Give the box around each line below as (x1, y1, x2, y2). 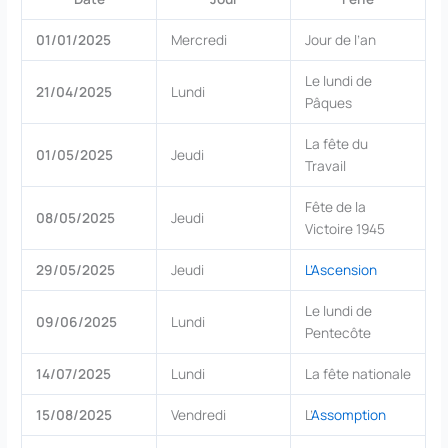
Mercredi (170, 30, 227, 50)
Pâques (304, 93, 352, 113)
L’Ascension (304, 260, 377, 280)
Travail (304, 156, 346, 176)
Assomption (310, 405, 386, 425)
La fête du (304, 134, 368, 154)
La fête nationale (304, 364, 411, 384)
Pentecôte (304, 323, 371, 343)
